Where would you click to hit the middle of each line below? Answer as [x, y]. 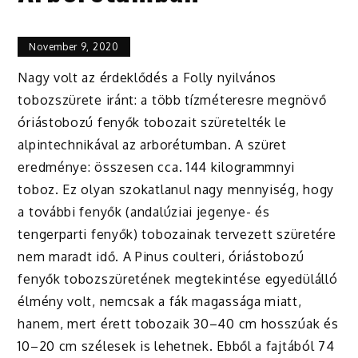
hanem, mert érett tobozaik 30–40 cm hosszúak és [178, 324]
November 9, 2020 [74, 46]
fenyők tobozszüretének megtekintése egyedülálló [178, 279]
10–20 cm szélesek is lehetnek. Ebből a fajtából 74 [176, 346]
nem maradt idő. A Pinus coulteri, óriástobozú [161, 257]
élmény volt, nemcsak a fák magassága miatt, [160, 302]
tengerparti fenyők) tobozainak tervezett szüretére [177, 235]
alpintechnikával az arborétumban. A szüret [152, 145]
